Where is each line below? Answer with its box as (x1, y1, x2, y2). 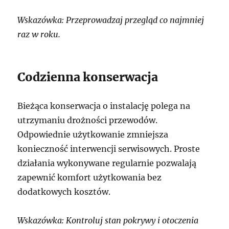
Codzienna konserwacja (17, 69, 158, 84)
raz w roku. (17, 29, 61, 39)
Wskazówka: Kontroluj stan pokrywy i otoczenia (17, 215, 199, 225)
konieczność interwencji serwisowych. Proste (17, 143, 200, 154)
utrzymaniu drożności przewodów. (17, 114, 158, 125)
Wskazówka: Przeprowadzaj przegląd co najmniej (17, 14, 204, 25)
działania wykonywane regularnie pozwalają (17, 157, 197, 168)
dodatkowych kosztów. (17, 186, 111, 197)
